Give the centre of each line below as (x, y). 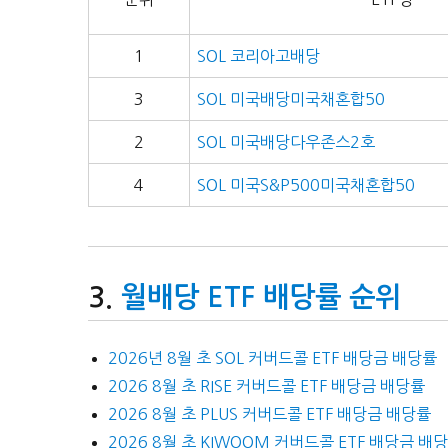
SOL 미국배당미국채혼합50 (291, 99)
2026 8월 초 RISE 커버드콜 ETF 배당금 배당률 (266, 385)
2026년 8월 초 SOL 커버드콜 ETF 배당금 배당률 (272, 357)
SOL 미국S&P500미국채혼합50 (306, 185)
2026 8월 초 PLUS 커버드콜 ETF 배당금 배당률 (269, 413)
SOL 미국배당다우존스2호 (286, 142)
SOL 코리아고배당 (258, 56)
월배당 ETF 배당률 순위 (261, 297)
